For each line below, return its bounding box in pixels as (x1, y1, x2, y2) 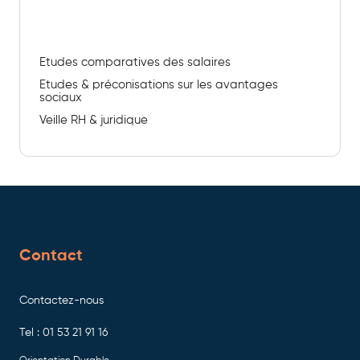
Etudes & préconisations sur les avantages (39, 78, 278, 91)
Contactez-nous (19, 294, 104, 306)
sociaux (39, 91, 82, 104)
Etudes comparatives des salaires (39, 55, 231, 68)
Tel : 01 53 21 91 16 (19, 326, 108, 338)
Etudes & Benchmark (39, 3, 155, 16)
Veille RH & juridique (39, 113, 148, 126)
